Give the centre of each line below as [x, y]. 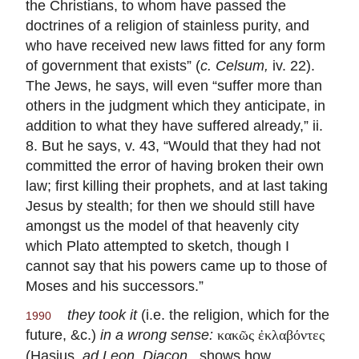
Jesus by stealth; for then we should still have [170, 206]
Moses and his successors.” [115, 286]
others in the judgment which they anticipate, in [175, 106]
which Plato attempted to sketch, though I [157, 246]
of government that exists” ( [113, 66]
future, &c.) [63, 335]
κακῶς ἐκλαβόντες [271, 335]
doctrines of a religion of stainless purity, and [167, 26]
